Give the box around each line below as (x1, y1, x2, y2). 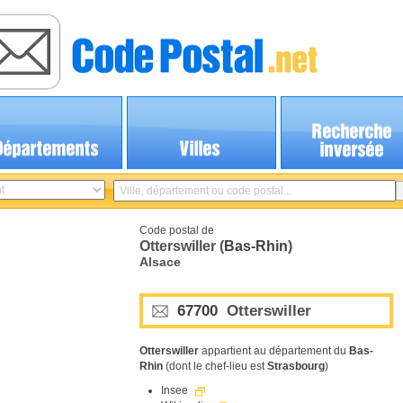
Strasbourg (267, 360, 325, 372)
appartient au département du (199, 345, 349, 357)
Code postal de (139, 224, 214, 237)
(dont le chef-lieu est (163, 360, 267, 372)
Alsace (139, 255, 181, 269)
